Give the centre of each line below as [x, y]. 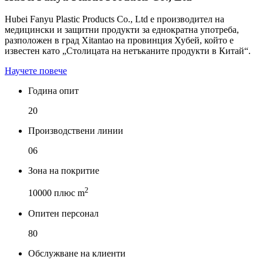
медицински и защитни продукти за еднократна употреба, [122, 30]
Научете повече [36, 71]
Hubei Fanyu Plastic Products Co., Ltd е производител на [114, 19]
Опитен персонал [63, 213]
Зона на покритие [64, 171]
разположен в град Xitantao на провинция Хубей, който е [119, 41]
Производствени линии [76, 131]
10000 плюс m [56, 193]
